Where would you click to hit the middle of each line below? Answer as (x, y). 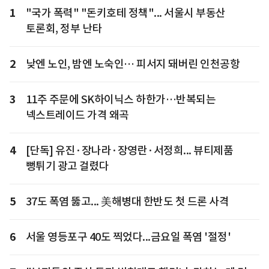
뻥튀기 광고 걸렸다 (67, 166)
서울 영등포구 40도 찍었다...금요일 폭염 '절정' (128, 237)
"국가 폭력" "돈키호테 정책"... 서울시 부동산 (125, 13)
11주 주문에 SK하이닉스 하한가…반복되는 (120, 99)
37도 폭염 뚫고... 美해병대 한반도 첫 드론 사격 (127, 201)
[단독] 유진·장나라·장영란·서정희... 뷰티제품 (129, 150)
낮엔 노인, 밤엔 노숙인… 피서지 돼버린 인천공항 (132, 64)
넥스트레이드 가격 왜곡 (77, 115)
